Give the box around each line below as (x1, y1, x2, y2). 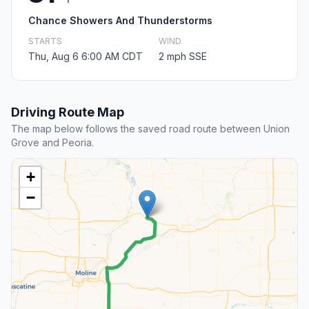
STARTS (28, 36, 62, 47)
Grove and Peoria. (11, 137, 94, 149)
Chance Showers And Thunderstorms (28, 14, 212, 27)
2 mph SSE (159, 50, 207, 63)
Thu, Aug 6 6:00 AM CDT (28, 50, 143, 63)
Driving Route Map (11, 105, 124, 120)
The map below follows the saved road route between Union (11, 123, 290, 135)
